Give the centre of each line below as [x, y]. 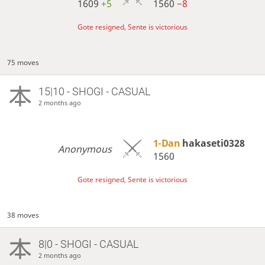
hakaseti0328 [213, 143]
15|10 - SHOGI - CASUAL [94, 91]
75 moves [23, 62]
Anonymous [85, 149]
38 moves [23, 215]
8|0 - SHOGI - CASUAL [88, 244]
